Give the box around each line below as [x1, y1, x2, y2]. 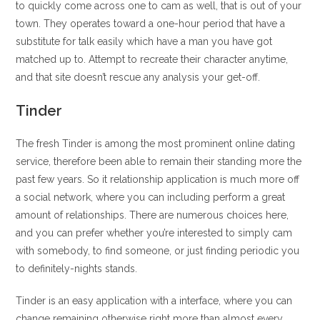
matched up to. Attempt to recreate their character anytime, [16, 54, 289, 65]
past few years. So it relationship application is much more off [16, 174, 300, 185]
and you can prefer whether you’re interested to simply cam [16, 227, 293, 239]
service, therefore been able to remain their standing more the [16, 156, 302, 167]
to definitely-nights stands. [16, 263, 138, 274]
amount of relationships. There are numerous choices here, [16, 209, 289, 221]
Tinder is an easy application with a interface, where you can [16, 295, 293, 306]
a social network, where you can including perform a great [16, 191, 286, 203]
